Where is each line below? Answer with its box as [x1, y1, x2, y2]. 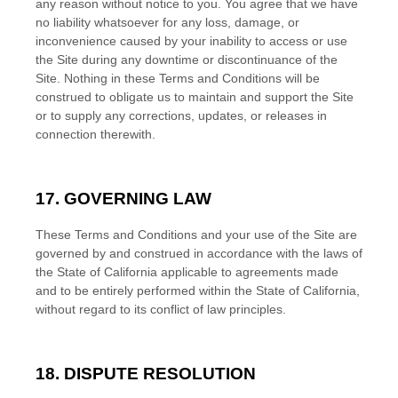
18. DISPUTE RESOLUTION [36, 364, 256, 383]
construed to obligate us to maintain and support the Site [36, 90, 354, 104]
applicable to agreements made [161, 265, 338, 279]
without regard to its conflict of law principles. [36, 302, 286, 316]
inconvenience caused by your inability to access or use [36, 34, 347, 48]
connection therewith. [36, 127, 155, 141]
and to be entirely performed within [36, 283, 235, 298]
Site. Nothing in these [36, 71, 159, 85]
